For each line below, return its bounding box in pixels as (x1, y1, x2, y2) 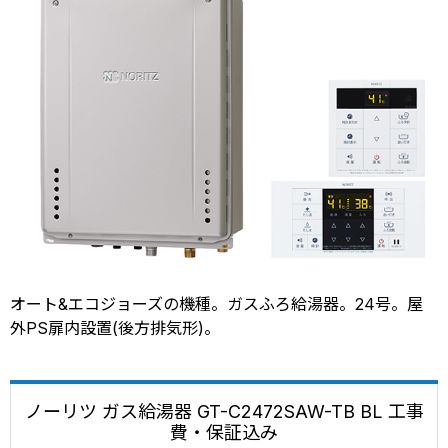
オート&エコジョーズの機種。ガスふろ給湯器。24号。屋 (10, 293, 423, 314)
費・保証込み (170, 421, 278, 443)
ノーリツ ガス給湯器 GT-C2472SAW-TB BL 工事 (24, 400, 424, 422)
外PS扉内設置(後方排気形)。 (10, 317, 220, 338)
